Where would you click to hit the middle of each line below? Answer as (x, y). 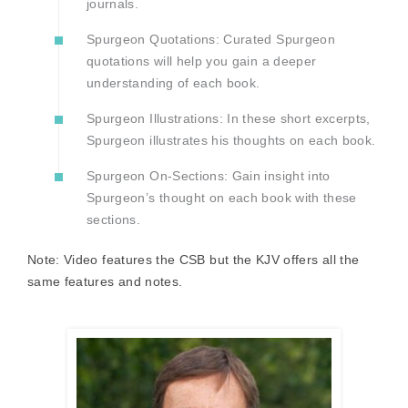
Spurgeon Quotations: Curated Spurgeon (211, 40)
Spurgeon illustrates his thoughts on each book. (231, 141)
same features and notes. (105, 282)
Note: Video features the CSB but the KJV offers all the (194, 260)
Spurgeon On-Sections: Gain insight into (209, 176)
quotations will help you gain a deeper (202, 61)
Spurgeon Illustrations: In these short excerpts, (229, 119)
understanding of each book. (173, 83)
